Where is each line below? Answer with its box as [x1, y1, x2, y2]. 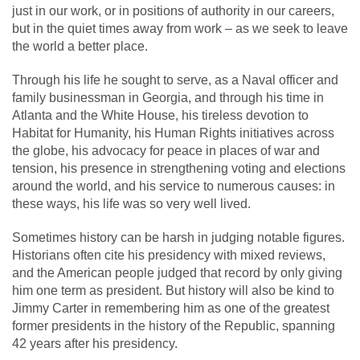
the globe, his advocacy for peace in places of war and [12, 143, 320, 157]
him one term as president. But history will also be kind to [12, 283, 334, 297]
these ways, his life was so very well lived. [12, 196, 251, 211]
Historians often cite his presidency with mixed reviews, [12, 247, 325, 262]
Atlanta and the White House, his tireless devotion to [12, 108, 309, 122]
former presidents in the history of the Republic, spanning [12, 318, 335, 333]
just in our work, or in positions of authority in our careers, [12, 3, 334, 18]
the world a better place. [12, 39, 148, 53]
